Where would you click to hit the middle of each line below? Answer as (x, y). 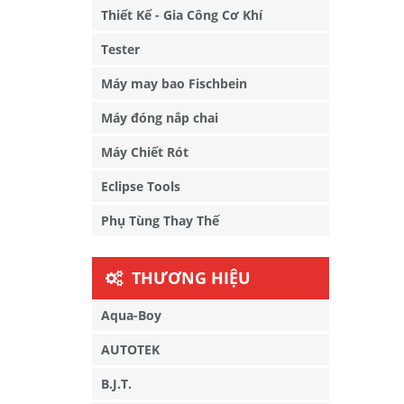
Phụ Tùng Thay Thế (160, 220)
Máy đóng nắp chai (160, 118)
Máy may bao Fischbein (174, 83)
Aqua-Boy (131, 315)
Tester (120, 49)
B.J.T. (116, 384)
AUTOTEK (130, 349)
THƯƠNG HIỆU (191, 278)
